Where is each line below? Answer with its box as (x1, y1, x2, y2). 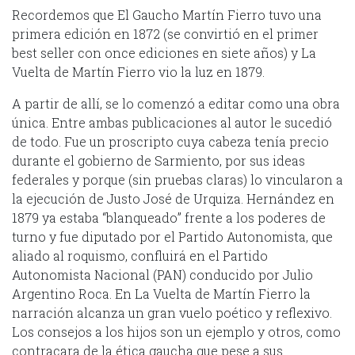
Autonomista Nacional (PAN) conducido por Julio (12, 265, 313, 283)
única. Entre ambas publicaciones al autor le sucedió (12, 113, 332, 131)
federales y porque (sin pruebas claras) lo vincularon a (12, 170, 343, 188)
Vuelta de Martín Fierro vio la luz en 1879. (12, 63, 265, 80)
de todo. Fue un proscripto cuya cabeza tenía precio (12, 132, 329, 150)
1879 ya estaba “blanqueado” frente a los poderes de (12, 208, 326, 226)
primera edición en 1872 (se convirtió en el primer (12, 25, 319, 42)
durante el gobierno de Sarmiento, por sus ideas (12, 151, 305, 169)
